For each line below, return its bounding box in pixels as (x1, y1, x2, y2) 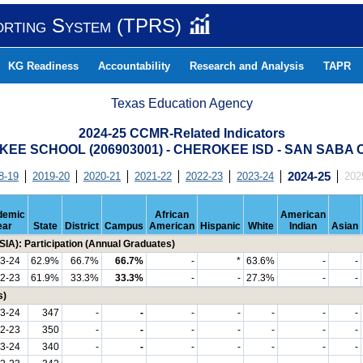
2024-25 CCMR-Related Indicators (78, 126, 285, 140)
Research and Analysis (190, 60, 304, 72)
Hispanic (200, 220, 241, 232)
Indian (289, 220, 317, 232)
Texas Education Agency (111, 96, 253, 110)
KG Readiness (8, 60, 79, 72)
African (155, 209, 189, 220)
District (65, 220, 99, 232)
